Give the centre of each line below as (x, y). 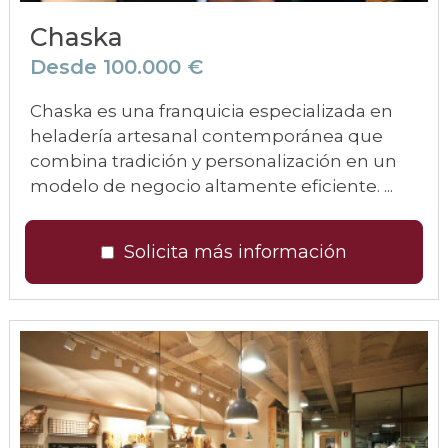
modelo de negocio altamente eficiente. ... (211, 186)
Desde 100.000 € (116, 67)
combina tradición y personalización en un (213, 161)
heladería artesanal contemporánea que (206, 136)
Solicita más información (235, 252)
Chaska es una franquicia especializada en (211, 111)
